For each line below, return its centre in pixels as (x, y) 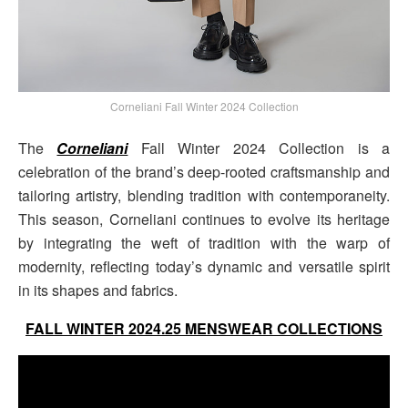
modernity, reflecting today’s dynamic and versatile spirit (204, 266)
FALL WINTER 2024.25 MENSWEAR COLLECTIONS (204, 328)
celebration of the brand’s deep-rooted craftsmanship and (204, 171)
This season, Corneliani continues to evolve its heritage (204, 219)
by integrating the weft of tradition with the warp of (204, 242)
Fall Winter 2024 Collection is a (259, 148)
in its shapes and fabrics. (98, 290)
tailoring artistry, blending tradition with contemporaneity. (204, 195)
